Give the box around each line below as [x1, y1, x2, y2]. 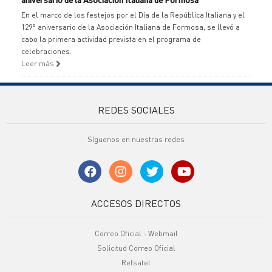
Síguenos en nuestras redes [87, 135, 185, 144]
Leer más [21, 59, 56, 68]
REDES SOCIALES [97, 103, 175, 116]
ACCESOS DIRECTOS [91, 197, 181, 209]
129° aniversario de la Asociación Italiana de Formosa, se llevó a [21, 22, 240, 32]
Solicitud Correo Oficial [97, 243, 175, 253]
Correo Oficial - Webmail [94, 229, 178, 238]
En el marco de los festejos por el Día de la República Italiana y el [21, 10, 245, 19]
